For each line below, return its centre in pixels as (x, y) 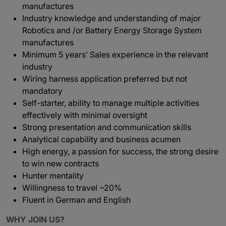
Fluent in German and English (76, 200)
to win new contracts (61, 163)
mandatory (42, 91)
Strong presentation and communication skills (107, 127)
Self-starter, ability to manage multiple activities (111, 103)
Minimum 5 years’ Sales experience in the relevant (115, 54)
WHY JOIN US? (35, 219)
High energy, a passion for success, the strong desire (120, 151)
